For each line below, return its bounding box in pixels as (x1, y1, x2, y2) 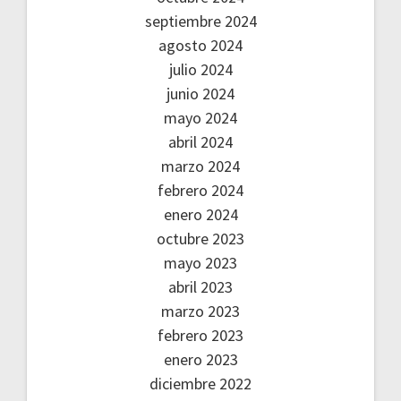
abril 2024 (168, 131, 233, 152)
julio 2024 (168, 58, 233, 80)
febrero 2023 (158, 324, 243, 346)
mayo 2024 (164, 107, 237, 128)
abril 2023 (168, 276, 233, 297)
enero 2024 (163, 203, 238, 225)
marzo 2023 (161, 300, 240, 321)
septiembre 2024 (144, 10, 257, 31)
